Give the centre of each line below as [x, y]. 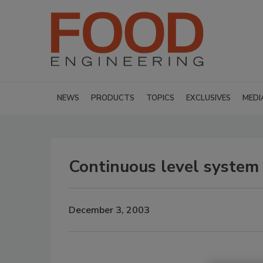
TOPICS [160, 98]
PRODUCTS [113, 98]
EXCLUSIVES [208, 98]
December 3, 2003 [109, 210]
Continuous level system [164, 167]
